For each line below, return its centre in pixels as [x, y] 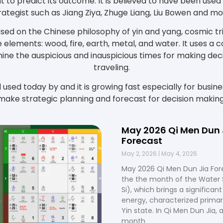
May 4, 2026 [178, 153]
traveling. [111, 68]
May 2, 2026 [140, 153]
